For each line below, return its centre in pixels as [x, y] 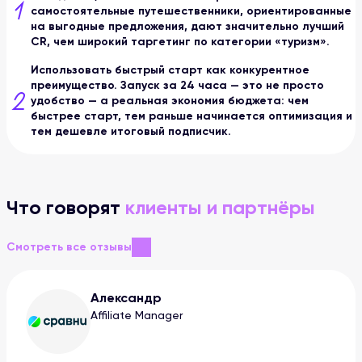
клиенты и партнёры [220, 208]
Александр [126, 299]
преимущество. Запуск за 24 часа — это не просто [177, 85]
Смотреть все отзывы [69, 247]
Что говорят [66, 208]
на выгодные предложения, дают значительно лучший [187, 26]
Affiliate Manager [137, 316]
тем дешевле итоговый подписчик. [131, 131]
